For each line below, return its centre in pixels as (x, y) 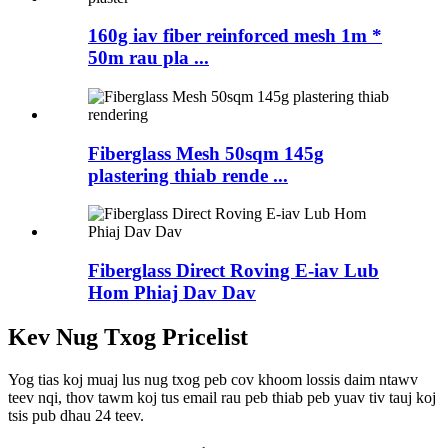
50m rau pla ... (148, 58)
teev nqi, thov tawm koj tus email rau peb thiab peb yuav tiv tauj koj (222, 397)
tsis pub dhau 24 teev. (76, 415)
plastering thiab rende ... (188, 175)
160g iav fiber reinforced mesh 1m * (235, 36)
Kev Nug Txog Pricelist (128, 337)
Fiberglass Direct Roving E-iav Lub (233, 271)
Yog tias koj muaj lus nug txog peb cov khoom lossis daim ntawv (213, 379)
